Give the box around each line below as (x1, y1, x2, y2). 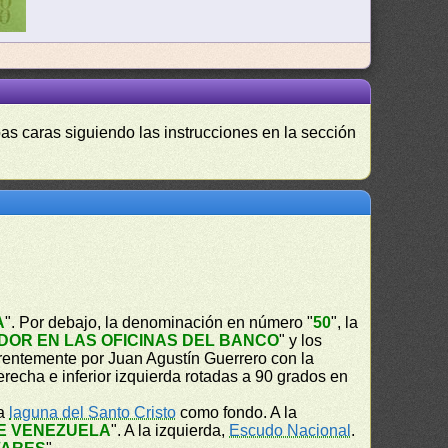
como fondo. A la (176, 404, 298, 421)
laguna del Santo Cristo (9, 404, 177, 421)
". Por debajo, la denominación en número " (5, 314, 314, 331)
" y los (279, 332, 323, 349)
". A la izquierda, (111, 422, 230, 439)
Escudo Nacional (229, 422, 352, 439)
